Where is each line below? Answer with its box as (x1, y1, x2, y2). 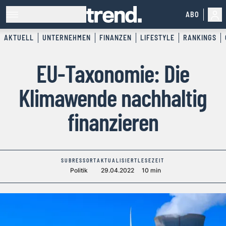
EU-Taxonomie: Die (36, 59, 190, 88)
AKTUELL (4, 33, 34, 42)
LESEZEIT (138, 157, 165, 164)
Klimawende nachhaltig (19, 83, 207, 112)
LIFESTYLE (140, 33, 175, 42)
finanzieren (68, 107, 158, 137)
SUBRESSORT (61, 157, 97, 164)
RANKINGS (183, 33, 216, 42)
